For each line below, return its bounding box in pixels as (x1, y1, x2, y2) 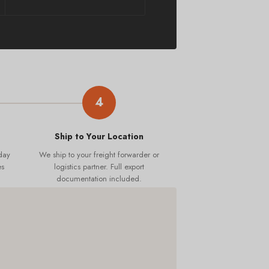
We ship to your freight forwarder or (38, 148, 159, 160)
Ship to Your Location (54, 130, 144, 142)
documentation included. (56, 172, 142, 184)
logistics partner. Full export (53, 160, 144, 172)
